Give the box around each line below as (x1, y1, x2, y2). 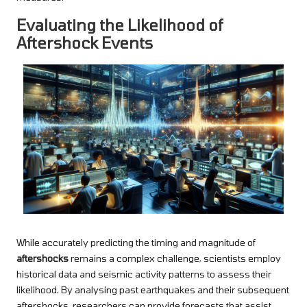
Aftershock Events (16, 33, 153, 51)
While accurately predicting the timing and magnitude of (16, 236, 256, 248)
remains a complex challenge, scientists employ (69, 251, 281, 264)
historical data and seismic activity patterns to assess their (16, 267, 271, 280)
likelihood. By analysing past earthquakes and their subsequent (16, 283, 289, 295)
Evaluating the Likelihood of (16, 15, 223, 34)
